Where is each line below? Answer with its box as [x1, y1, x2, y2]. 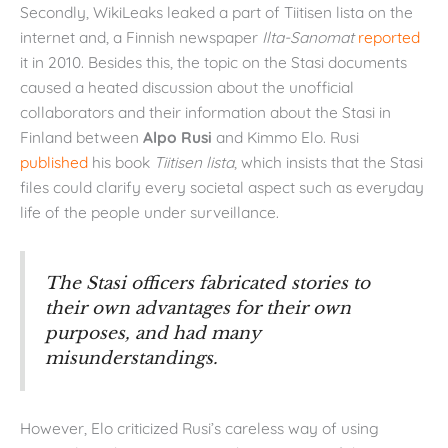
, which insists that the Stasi [234, 152, 423, 173]
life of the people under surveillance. [20, 202, 279, 223]
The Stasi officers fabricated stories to [45, 271, 370, 294]
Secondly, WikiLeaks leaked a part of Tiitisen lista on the [20, 2, 413, 23]
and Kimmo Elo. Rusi [212, 127, 359, 148]
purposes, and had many [45, 321, 260, 344]
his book [88, 152, 154, 173]
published [20, 152, 88, 173]
